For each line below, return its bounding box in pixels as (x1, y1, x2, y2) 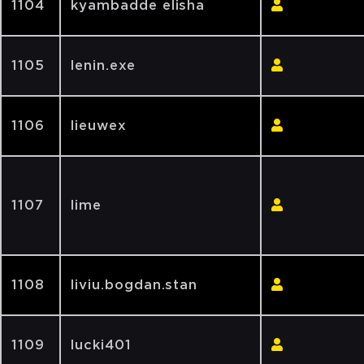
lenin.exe (71, 58, 136, 73)
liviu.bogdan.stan (71, 277, 198, 292)
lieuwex (71, 118, 127, 133)
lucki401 (71, 337, 132, 353)
